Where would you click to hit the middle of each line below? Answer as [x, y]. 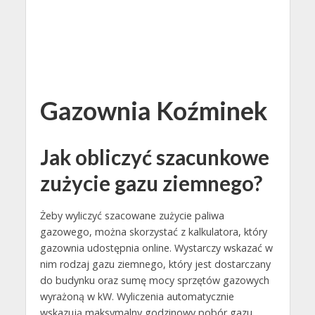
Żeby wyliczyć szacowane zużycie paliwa [132, 216]
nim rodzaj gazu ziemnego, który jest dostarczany [155, 264]
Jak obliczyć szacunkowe [154, 157]
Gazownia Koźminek [153, 111]
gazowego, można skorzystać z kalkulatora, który [153, 232]
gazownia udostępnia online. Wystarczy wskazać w [156, 248]
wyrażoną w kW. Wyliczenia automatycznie [137, 297]
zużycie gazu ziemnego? [151, 183]
